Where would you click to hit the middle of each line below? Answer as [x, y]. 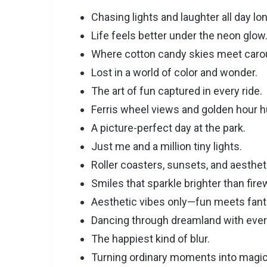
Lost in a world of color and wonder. [174, 73]
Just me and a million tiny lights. [167, 147]
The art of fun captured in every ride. [177, 91]
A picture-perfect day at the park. [168, 128]
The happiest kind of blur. [150, 239]
